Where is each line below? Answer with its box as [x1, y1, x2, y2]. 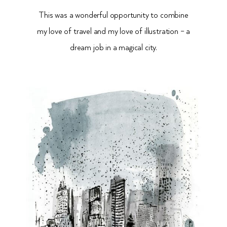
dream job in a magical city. [70, 43, 157, 53]
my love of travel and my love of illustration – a [36, 27, 191, 37]
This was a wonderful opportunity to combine [39, 11, 188, 21]
